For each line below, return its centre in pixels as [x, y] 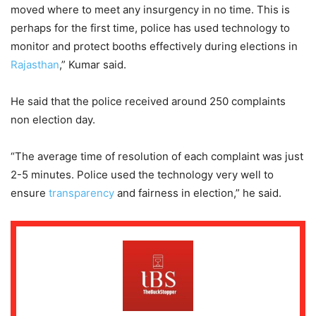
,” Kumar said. [93, 64]
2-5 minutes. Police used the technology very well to [142, 174]
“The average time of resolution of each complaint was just [157, 156]
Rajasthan [35, 64]
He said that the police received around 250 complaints [148, 101]
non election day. [53, 119]
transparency [81, 193]
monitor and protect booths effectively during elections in [154, 46]
